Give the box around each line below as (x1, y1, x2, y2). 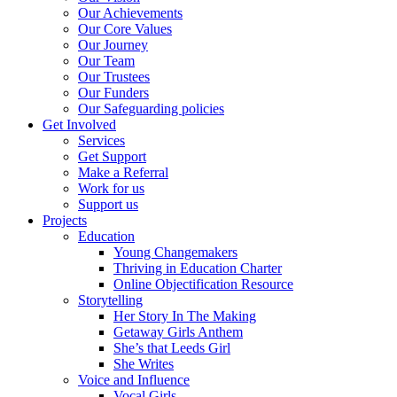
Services (78, 132, 125, 148)
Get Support (78, 148, 146, 164)
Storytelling (78, 292, 143, 307)
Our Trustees (78, 68, 150, 84)
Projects (43, 212, 87, 228)
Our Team (78, 52, 135, 68)
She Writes (113, 355, 174, 371)
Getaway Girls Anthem (113, 323, 243, 339)
